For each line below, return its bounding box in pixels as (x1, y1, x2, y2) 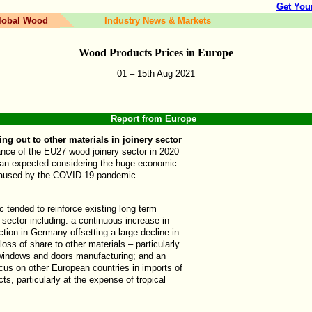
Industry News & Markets (104, 15, 211, 26)
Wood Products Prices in (79, 47, 198, 58)
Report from (110, 114, 162, 124)
